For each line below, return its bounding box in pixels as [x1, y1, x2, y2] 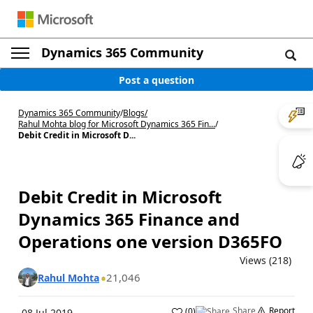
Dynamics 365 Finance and [18, 208, 240, 231]
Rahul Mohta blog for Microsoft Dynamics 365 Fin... [18, 118, 215, 130]
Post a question [119, 73, 194, 87]
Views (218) [240, 254, 291, 267]
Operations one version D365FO [18, 230, 282, 253]
